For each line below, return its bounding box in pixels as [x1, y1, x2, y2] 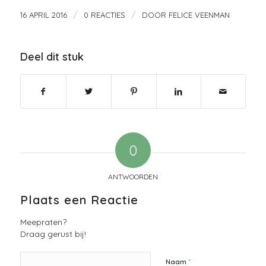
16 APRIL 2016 [20, 9, 67, 20]
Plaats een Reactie [20, 192, 138, 207]
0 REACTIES [83, 9, 125, 20]
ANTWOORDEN [107, 172, 158, 181]
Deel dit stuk [20, 49, 84, 64]
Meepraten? [20, 216, 66, 227]
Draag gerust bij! [20, 228, 86, 239]
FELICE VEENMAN [168, 9, 230, 20]
